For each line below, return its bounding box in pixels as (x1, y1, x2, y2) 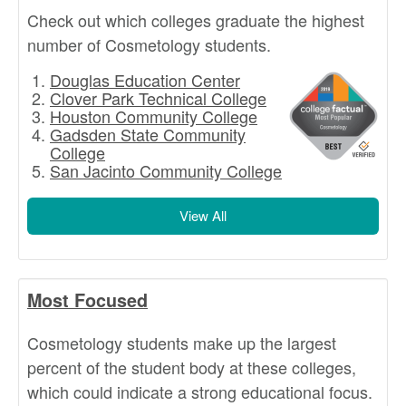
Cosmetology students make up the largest (27, 331, 336, 355)
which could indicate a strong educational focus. (27, 380, 372, 404)
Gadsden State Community (50, 121, 246, 146)
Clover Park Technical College (50, 85, 266, 110)
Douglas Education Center (50, 67, 240, 92)
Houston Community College (50, 103, 257, 128)
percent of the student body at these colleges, (27, 355, 356, 380)
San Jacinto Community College (50, 158, 282, 182)
